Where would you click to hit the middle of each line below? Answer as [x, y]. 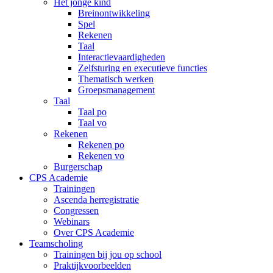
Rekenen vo [101, 156]
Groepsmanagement [116, 90]
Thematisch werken [116, 79]
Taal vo [92, 123]
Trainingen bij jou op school [108, 255]
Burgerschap [78, 167]
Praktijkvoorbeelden [92, 266]
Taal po [92, 112]
